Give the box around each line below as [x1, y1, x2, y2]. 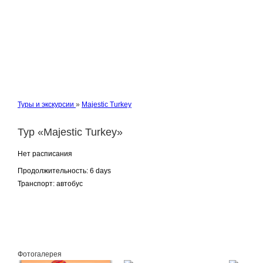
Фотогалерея [18, 250, 62, 258]
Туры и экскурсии [18, 100, 74, 109]
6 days [88, 167, 111, 175]
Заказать [22, 221, 52, 229]
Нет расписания [18, 150, 72, 158]
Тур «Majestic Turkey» [18, 126, 123, 138]
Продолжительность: [18, 167, 88, 175]
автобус [55, 180, 83, 188]
